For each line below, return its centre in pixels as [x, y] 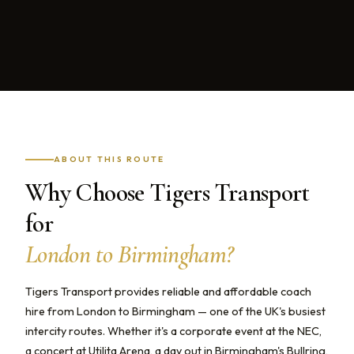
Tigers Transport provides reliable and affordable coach [168, 292]
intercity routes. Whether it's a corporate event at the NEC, [173, 331]
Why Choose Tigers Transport [168, 193]
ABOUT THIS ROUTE [109, 160]
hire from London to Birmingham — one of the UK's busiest [175, 312]
